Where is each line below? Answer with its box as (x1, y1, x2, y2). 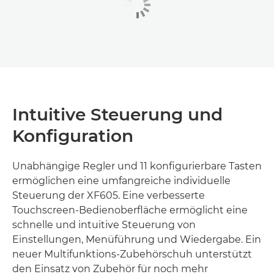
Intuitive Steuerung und (12, 103, 223, 125)
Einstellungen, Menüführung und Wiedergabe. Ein (12, 233, 261, 245)
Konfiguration (12, 125, 133, 146)
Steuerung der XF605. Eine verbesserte (12, 189, 205, 201)
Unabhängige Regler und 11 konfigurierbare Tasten (12, 160, 262, 172)
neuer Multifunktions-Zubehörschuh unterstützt (12, 248, 252, 260)
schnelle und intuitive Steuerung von (12, 218, 196, 231)
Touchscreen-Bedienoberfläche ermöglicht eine (12, 204, 248, 216)
